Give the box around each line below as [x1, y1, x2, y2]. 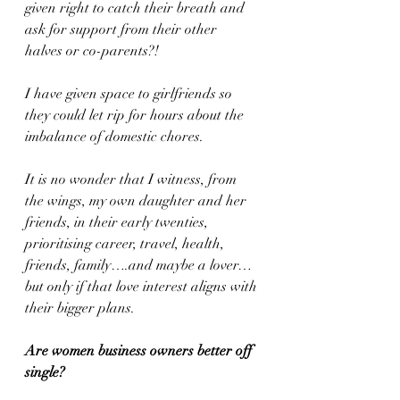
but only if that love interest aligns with [25, 278, 261, 296]
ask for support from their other [25, 21, 221, 38]
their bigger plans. [25, 299, 135, 317]
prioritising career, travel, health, [25, 235, 228, 253]
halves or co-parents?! [25, 42, 159, 60]
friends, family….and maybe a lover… [25, 256, 252, 274]
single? [25, 363, 65, 381]
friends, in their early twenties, [25, 213, 212, 231]
